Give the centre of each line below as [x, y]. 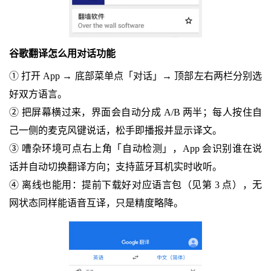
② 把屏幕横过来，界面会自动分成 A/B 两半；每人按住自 [135, 113]
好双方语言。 [38, 94]
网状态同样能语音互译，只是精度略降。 [96, 203]
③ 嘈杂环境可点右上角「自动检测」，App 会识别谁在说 [135, 149]
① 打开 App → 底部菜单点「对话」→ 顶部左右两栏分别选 [135, 76]
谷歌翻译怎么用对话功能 [62, 54]
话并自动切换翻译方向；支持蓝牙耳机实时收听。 [115, 167]
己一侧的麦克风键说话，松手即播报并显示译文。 [115, 131]
